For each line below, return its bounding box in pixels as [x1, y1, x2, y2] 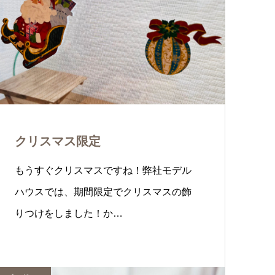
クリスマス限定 [15, 134, 101, 148]
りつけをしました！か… [15, 208, 123, 219]
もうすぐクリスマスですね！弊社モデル [15, 165, 192, 176]
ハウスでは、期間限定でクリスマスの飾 [15, 187, 192, 197]
